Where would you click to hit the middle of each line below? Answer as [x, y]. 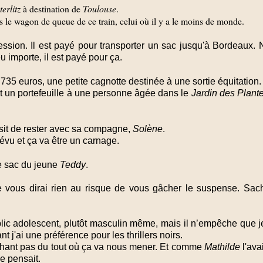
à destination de [53, 9]
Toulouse [100, 9]
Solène [148, 129]
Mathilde [222, 247]
